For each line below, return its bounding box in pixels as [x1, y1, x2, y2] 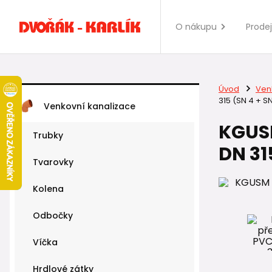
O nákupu [175, 21, 217, 33]
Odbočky [33, 209, 73, 222]
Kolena [33, 183, 64, 195]
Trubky [33, 129, 63, 141]
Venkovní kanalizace [44, 100, 135, 112]
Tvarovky [33, 156, 73, 168]
